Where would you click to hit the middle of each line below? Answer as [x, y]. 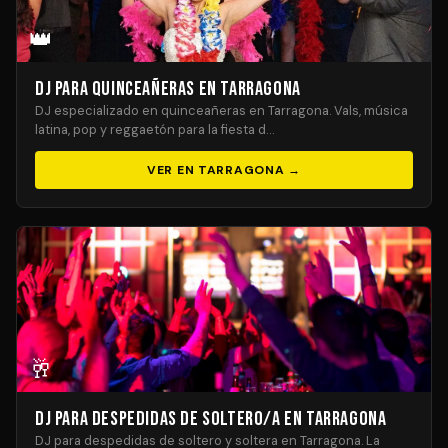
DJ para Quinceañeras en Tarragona [168, 89]
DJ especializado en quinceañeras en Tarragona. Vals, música [221, 110]
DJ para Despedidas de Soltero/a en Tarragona [211, 419]
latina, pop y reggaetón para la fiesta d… [154, 129]
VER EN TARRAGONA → [224, 170]
